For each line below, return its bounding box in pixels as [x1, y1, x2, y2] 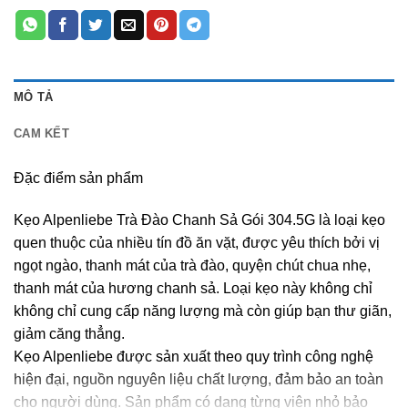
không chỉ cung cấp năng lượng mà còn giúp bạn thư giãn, [14, 302, 392, 319]
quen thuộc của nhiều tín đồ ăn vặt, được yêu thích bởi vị [14, 234, 380, 250]
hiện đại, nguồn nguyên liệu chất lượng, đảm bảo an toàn [14, 371, 383, 387]
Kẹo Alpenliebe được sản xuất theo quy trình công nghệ [14, 348, 373, 364]
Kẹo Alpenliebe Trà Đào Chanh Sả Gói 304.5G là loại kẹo [14, 211, 385, 228]
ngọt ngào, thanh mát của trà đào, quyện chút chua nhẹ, [14, 257, 371, 273]
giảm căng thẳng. [14, 325, 125, 342]
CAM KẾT [14, 127, 69, 141]
